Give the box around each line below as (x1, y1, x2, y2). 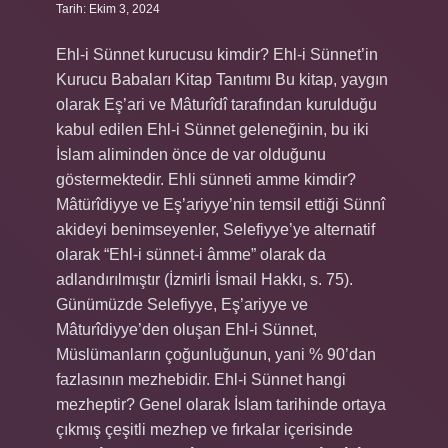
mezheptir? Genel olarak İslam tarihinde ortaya (56, 396, 386, 413)
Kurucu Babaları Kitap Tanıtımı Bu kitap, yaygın (56, 71, 388, 88)
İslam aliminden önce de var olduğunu (56, 146, 326, 163)
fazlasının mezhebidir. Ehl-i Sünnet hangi (56, 371, 346, 388)
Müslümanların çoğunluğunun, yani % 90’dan (56, 346, 376, 363)
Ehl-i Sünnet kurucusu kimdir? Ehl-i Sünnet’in (56, 46, 378, 63)
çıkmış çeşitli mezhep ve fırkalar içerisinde (56, 421, 353, 438)
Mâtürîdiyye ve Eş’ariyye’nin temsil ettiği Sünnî (56, 196, 385, 213)
